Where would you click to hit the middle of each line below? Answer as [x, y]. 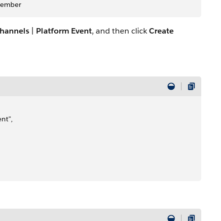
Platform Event [64, 31]
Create [161, 31]
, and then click [120, 31]
